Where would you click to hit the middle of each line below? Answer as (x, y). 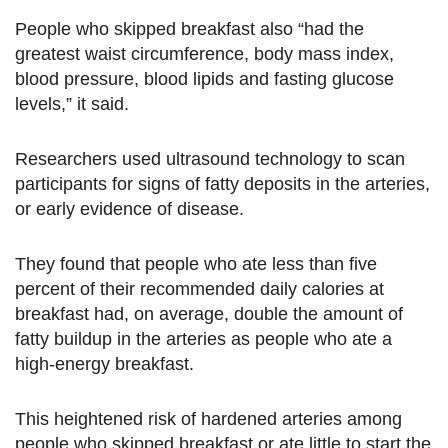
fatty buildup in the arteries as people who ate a (203, 339)
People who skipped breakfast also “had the (189, 29)
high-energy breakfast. (104, 364)
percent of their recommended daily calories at (199, 289)
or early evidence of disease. (129, 209)
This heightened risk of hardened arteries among (208, 419)
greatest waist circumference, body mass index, (204, 54)
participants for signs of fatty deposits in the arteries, (222, 184)
